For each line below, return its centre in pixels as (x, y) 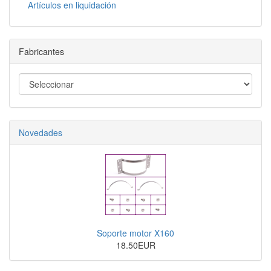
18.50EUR (135, 245)
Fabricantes (41, 52)
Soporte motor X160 (135, 233)
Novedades (41, 133)
